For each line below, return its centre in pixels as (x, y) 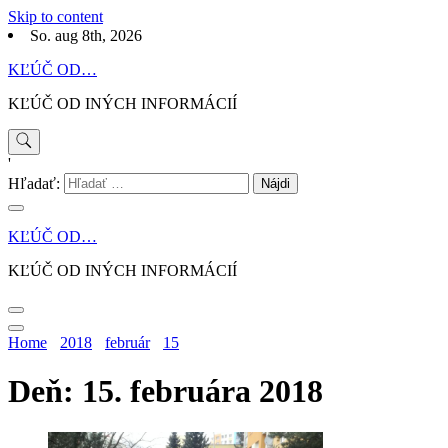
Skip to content (55, 16)
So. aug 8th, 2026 (86, 36)
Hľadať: (34, 184)
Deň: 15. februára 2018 (165, 391)
